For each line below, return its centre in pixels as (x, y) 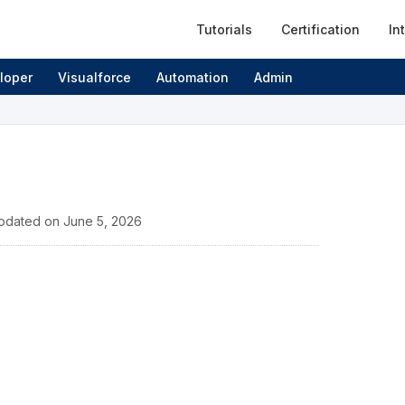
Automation (193, 77)
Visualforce (94, 77)
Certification (320, 29)
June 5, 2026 (103, 221)
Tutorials (224, 29)
